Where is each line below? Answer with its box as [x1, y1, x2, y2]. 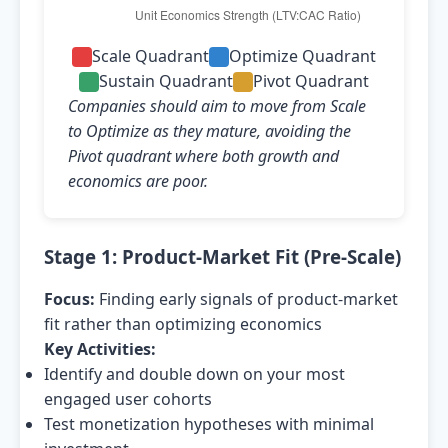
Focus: [44, 288, 95, 310]
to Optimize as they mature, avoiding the [68, 120, 351, 142]
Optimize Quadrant [229, 45, 376, 67]
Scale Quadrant [92, 45, 209, 67]
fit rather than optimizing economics [44, 313, 322, 335]
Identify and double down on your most [44, 363, 345, 385]
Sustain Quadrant [99, 70, 233, 92]
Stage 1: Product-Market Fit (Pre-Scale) [44, 244, 401, 269]
